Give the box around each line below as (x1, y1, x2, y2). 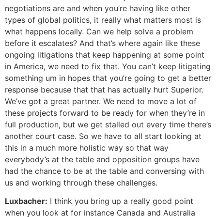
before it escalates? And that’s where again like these (5, 38, 200, 48)
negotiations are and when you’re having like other (5, 3, 190, 13)
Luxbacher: (5, 196, 47, 206)
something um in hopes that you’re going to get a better (5, 73, 211, 83)
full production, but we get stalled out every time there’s (5, 119, 211, 129)
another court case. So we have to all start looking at (5, 131, 201, 141)
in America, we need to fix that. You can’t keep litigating (5, 61, 211, 71)
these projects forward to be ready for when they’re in (5, 108, 205, 118)
